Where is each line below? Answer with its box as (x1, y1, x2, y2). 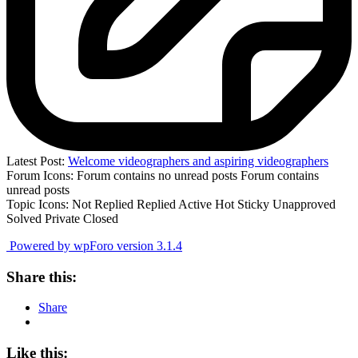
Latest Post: (6, 153, 68, 168)
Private (45, 211, 80, 225)
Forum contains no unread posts (77, 168, 237, 182)
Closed (83, 211, 118, 225)
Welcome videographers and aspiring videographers (68, 153, 328, 168)
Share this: (6, 268, 77, 285)
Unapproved (272, 197, 336, 211)
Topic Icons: (6, 197, 69, 211)
